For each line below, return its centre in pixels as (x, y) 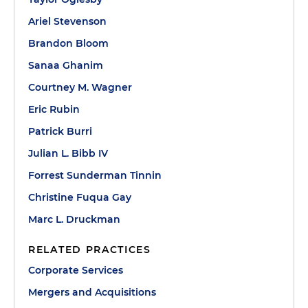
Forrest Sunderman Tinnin (95, 175)
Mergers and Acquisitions (92, 292)
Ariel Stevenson (67, 21)
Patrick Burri (60, 131)
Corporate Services (76, 270)
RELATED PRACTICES (90, 250)
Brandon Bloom (68, 43)
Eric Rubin (54, 109)
